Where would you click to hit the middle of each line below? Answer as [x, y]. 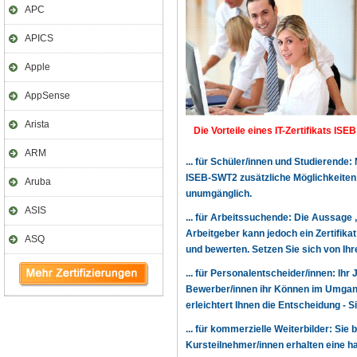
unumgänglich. [219, 194]
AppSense [47, 96]
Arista [37, 124]
